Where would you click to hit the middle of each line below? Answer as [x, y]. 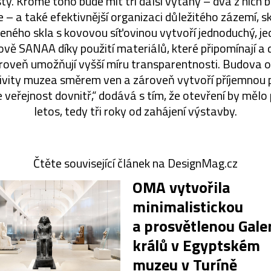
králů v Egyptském [196, 245]
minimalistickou [188, 206]
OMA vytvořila [181, 187]
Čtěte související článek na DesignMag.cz [135, 163]
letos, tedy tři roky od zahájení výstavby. [135, 111]
